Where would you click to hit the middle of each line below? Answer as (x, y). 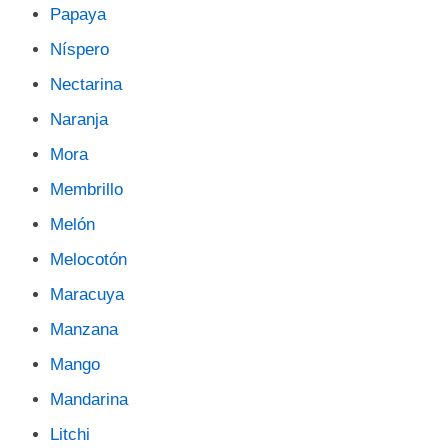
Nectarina (86, 84)
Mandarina (89, 399)
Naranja (79, 119)
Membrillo (86, 189)
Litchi (70, 434)
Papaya (78, 14)
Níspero (79, 49)
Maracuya (87, 294)
